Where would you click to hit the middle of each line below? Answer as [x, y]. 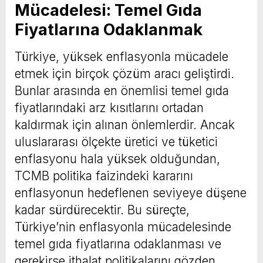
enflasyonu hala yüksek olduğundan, [117, 159]
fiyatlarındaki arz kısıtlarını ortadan [109, 108]
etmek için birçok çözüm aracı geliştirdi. [124, 74]
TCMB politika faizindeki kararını [104, 176]
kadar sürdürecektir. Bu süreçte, [102, 210]
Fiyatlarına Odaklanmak [109, 30]
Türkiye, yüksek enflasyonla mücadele [122, 57]
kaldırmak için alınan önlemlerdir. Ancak [125, 125]
